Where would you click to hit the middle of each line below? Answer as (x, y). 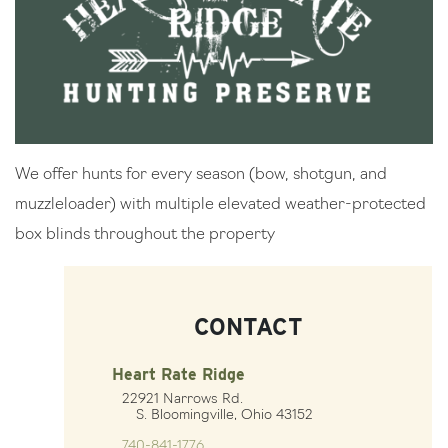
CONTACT (248, 326)
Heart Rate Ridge (178, 374)
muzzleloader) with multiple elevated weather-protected (220, 204)
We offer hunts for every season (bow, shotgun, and (201, 174)
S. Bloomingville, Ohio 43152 (212, 415)
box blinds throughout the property (145, 234)
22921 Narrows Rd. (182, 399)
